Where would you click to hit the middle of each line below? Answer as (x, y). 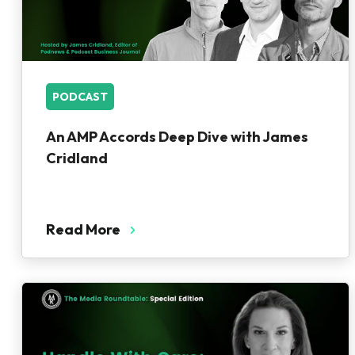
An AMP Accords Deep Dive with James (177, 137)
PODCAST (80, 97)
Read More (83, 229)
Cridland (77, 158)
